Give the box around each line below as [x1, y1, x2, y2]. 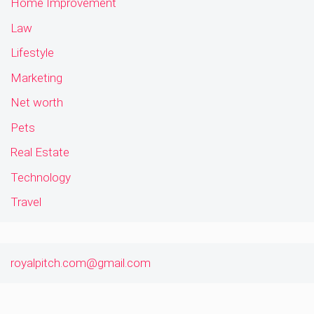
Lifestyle [11, 46, 54, 60]
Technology [11, 170, 71, 184]
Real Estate [11, 145, 69, 160]
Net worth [11, 95, 63, 110]
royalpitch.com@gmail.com [11, 256, 151, 271]
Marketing [11, 70, 62, 85]
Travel [11, 195, 41, 210]
